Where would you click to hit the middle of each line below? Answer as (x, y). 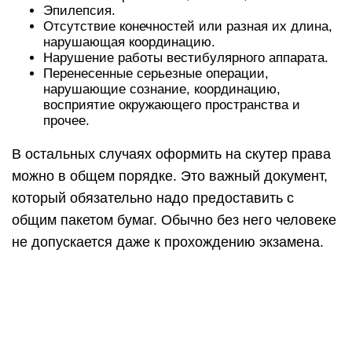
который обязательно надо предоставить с (153, 198)
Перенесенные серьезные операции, (156, 73)
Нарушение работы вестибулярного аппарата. (186, 57)
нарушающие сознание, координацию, (162, 89)
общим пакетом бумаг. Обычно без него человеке (174, 220)
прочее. (66, 120)
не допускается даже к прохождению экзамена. (168, 242)
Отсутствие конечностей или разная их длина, (188, 26)
